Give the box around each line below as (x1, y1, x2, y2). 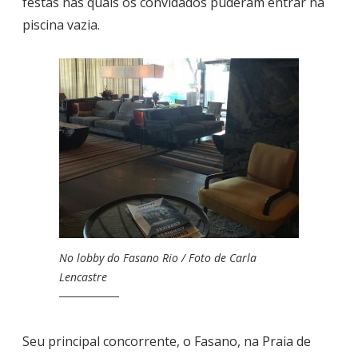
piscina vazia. (22, 15, 100, 34)
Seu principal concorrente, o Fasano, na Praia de (22, 332, 311, 350)
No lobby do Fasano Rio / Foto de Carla (59, 250, 257, 266)
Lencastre (59, 269, 107, 285)
